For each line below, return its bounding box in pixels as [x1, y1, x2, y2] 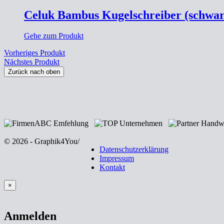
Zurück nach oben [8, 68, 60, 76]
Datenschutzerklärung [99, 145, 168, 154]
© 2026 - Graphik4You [4, 137, 77, 146]
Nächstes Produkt [4, 57, 59, 66]
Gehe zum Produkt [24, 31, 83, 40]
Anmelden [4, 209, 56, 223]
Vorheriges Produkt [4, 48, 65, 57]
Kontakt [99, 163, 125, 172]
